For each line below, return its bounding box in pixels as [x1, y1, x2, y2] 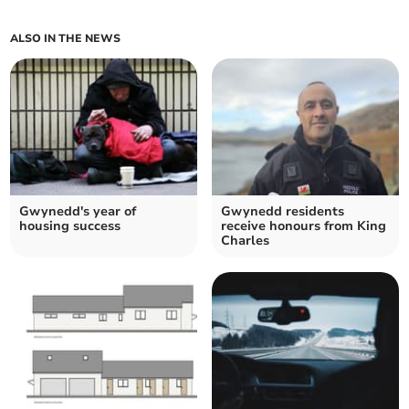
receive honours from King [221, 217, 386, 236]
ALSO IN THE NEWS [10, 31, 121, 47]
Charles [221, 232, 269, 250]
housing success [19, 217, 121, 236]
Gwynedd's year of [19, 203, 137, 221]
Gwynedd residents [221, 203, 344, 221]
